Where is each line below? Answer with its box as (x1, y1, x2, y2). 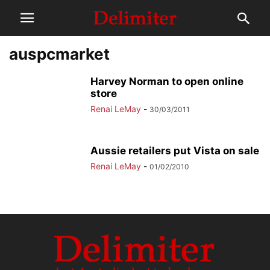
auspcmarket (9, 45, 110, 63)
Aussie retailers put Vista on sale (90, 145, 259, 157)
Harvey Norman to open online (90, 75, 243, 87)
